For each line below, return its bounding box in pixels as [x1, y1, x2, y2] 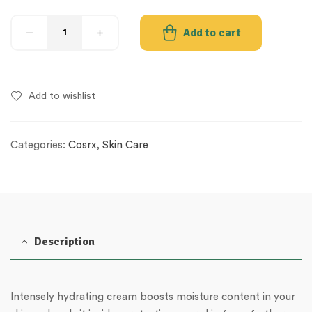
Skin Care [102, 139, 148, 150]
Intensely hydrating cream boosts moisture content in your [10, 291, 295, 302]
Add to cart [183, 25, 241, 40]
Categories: [10, 139, 68, 150]
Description [34, 234, 95, 249]
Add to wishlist [29, 91, 95, 101]
